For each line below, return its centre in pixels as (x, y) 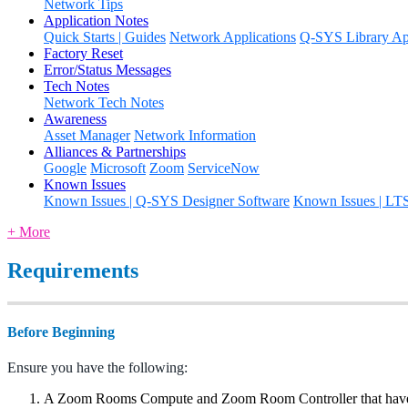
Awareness (75, 118)
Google (65, 168)
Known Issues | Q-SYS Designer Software (167, 200)
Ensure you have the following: (97, 368)
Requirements (73, 270)
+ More (29, 231)
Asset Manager (87, 135)
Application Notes (96, 20)
